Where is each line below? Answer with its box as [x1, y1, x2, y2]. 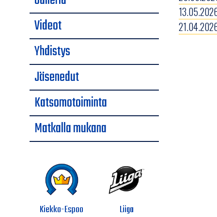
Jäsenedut [34, 66, 79, 88]
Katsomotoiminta [34, 92, 107, 113]
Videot [34, 15, 62, 36]
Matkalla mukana [34, 118, 107, 139]
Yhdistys [34, 41, 70, 62]
